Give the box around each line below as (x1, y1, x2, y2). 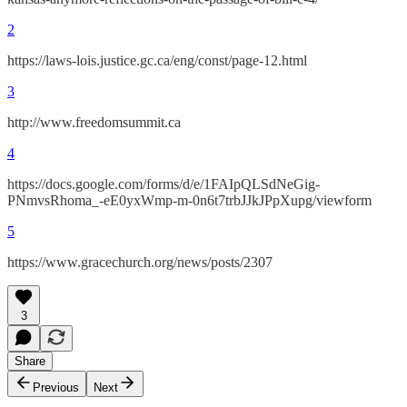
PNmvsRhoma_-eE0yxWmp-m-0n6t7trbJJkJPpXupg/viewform (7, 193, 372, 208)
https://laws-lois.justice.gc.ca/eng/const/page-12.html (7, 53, 307, 68)
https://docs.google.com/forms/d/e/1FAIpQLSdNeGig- (7, 176, 320, 192)
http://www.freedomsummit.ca (7, 114, 181, 130)
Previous (33, 381, 79, 394)
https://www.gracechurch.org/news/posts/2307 (7, 254, 273, 270)
